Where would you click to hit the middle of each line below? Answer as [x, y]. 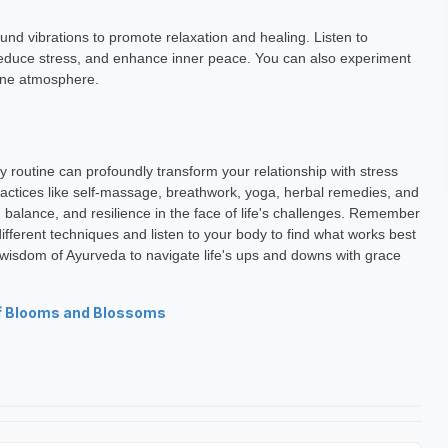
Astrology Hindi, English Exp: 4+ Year [309, 55]
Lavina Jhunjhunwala [310, 28]
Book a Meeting [309, 96]
